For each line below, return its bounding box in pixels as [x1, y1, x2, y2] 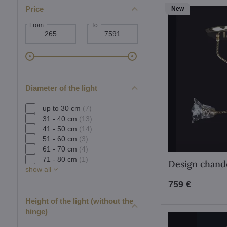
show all [25, 165, 53, 173]
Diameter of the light [25, 84, 97, 92]
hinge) [25, 207, 48, 216]
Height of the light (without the [25, 197, 133, 205]
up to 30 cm [42, 104, 83, 112]
